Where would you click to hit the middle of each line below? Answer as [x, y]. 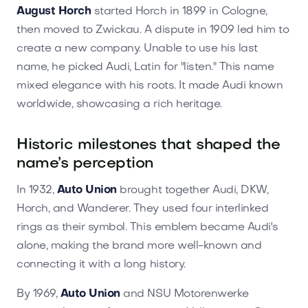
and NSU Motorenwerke [184, 294]
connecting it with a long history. [101, 264]
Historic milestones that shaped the [148, 145]
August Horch [54, 11]
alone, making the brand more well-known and [139, 246]
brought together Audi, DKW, [192, 190]
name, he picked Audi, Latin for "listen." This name [145, 67]
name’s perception [85, 164]
